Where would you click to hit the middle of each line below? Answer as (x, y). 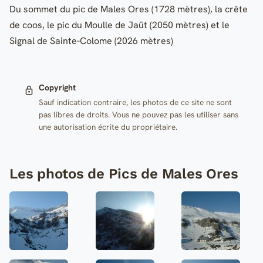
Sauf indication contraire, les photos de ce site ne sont (135, 102)
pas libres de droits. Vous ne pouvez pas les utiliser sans (138, 115)
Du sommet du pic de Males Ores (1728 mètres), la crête (129, 9)
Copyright (57, 88)
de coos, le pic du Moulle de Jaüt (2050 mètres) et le (119, 25)
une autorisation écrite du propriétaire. (108, 127)
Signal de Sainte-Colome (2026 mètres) (91, 41)
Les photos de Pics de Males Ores (124, 174)
